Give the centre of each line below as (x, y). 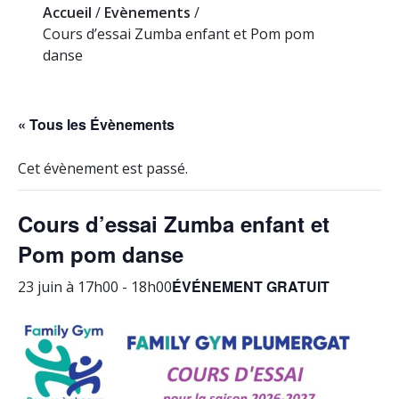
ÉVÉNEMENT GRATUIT (251, 286)
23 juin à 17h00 (68, 286)
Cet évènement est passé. (103, 168)
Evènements (147, 12)
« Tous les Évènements (96, 124)
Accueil (67, 12)
